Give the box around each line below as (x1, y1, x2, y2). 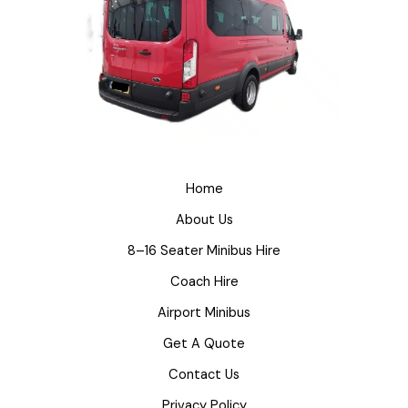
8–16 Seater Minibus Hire (127, 241, 280, 260)
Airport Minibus (158, 303, 250, 321)
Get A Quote (163, 334, 245, 352)
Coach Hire (169, 272, 239, 291)
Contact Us (168, 365, 240, 383)
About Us (175, 210, 233, 229)
